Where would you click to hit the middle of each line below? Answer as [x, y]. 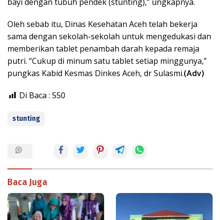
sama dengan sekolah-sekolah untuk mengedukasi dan [109, 37]
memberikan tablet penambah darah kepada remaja [103, 49]
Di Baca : [35, 96]
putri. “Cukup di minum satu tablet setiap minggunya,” [107, 61]
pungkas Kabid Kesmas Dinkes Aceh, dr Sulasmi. [96, 73]
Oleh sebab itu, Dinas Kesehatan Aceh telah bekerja [102, 24]
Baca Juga [27, 182]
